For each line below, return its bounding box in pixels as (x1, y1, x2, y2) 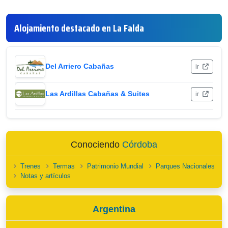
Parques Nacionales (156, 162, 215, 170)
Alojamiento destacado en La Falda (14, 20, 144, 36)
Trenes (20, 162, 41, 170)
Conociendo (71, 139, 122, 150)
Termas (53, 162, 75, 170)
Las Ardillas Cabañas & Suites (45, 90, 150, 98)
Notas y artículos (20, 172, 71, 180)
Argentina (93, 204, 135, 214)
